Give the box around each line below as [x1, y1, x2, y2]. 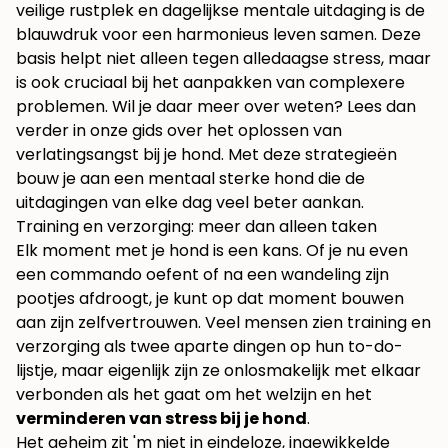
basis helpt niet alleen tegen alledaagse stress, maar [16, 47, 431, 71]
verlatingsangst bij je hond [16, 143, 221, 167]
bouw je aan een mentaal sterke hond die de [16, 167, 365, 191]
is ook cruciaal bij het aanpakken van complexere [16, 71, 405, 95]
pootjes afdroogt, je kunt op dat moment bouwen [16, 287, 404, 311]
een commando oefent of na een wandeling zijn [16, 263, 389, 287]
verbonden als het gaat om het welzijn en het [16, 383, 372, 407]
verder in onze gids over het [16, 119, 238, 143]
